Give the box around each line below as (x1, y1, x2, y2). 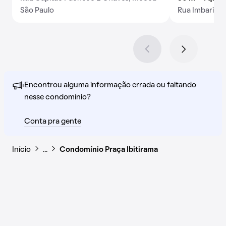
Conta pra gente (24, 118, 81, 125)
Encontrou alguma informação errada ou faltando (24, 82, 196, 89)
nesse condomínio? (24, 94, 91, 101)
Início (12, 146, 31, 153)
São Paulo (20, 7, 54, 14)
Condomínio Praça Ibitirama (60, 146, 158, 153)
